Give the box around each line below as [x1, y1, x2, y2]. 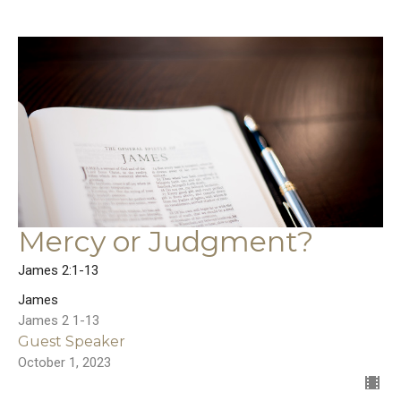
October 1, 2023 [18, 354, 111, 371]
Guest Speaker [18, 333, 125, 351]
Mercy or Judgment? [18, 224, 313, 260]
